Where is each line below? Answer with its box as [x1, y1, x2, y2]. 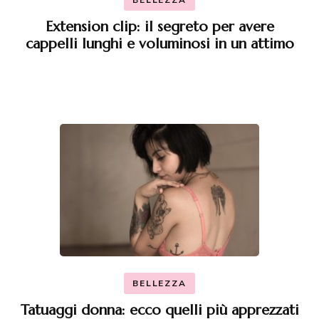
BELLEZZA [132, 278, 187, 290]
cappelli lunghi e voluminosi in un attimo [25, 34, 294, 53]
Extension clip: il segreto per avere [45, 17, 274, 36]
